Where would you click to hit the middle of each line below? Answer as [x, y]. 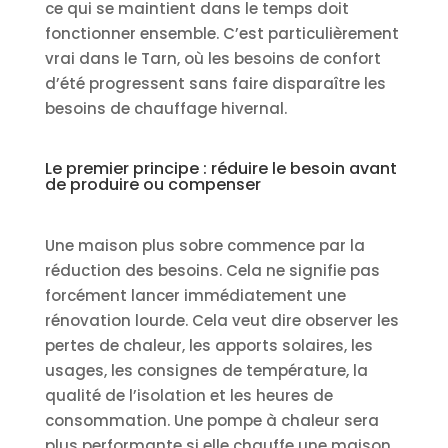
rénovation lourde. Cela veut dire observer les [221, 320]
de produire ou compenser [152, 184]
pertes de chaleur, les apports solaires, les [208, 345]
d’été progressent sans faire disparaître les [215, 83]
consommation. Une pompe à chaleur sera [211, 420]
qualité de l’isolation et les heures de [188, 395]
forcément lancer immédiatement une [195, 295]
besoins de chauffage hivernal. [165, 108]
